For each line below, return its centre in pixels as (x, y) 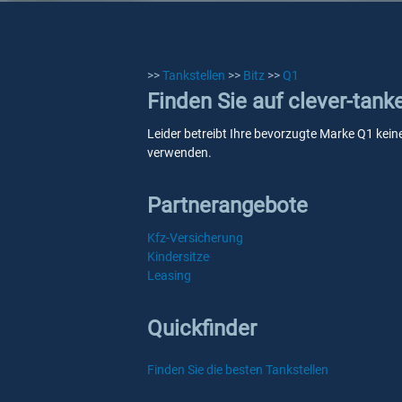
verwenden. (179, 153)
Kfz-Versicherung (195, 238)
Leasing (169, 275)
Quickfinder (202, 328)
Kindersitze (178, 257)
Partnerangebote (227, 205)
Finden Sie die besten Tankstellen (238, 370)
